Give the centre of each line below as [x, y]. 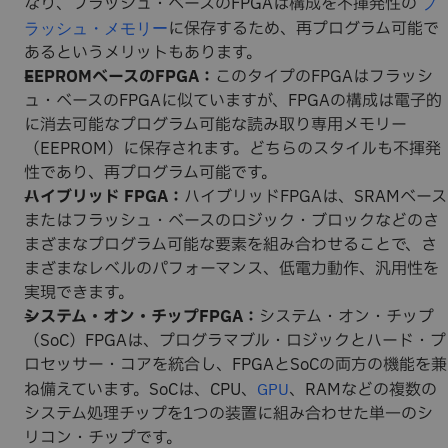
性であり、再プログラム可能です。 [150, 173]
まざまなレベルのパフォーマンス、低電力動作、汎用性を [231, 269]
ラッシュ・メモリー [96, 28]
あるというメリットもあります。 [143, 53]
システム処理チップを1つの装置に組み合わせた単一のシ [228, 414]
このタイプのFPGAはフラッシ [324, 77]
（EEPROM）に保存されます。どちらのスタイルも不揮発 [232, 149]
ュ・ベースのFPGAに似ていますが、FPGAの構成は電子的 [233, 101]
